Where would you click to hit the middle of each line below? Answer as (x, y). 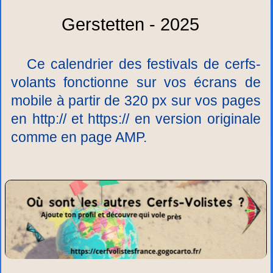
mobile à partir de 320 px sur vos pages (136, 101)
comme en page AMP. (79, 137)
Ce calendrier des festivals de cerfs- (136, 64)
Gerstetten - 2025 (131, 24)
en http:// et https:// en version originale (136, 119)
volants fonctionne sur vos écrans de (136, 82)
